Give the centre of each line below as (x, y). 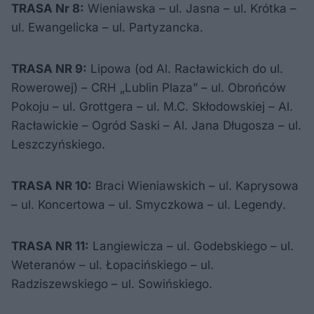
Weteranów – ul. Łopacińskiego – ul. (112, 265)
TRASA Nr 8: (48, 8)
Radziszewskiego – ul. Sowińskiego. (112, 284)
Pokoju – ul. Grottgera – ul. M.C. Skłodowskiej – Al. (152, 107)
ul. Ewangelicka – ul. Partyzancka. (107, 27)
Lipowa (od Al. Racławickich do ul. (185, 69)
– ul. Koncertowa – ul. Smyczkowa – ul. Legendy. (149, 205)
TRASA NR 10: (52, 186)
